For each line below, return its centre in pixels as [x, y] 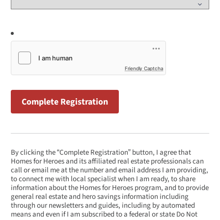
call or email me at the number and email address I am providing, [110, 170]
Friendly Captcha [144, 69]
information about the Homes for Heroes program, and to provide [110, 188]
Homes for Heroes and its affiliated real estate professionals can [108, 162]
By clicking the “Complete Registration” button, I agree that [101, 153]
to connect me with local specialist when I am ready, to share [103, 179]
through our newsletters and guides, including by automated [103, 206]
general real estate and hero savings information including [100, 197]
